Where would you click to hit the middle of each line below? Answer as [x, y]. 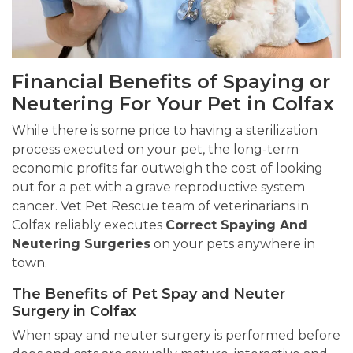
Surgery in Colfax [74, 312]
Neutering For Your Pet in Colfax [173, 104]
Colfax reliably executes [89, 225]
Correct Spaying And [236, 225]
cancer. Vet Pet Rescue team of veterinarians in [160, 206]
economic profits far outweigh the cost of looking [167, 169]
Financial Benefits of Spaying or [171, 82]
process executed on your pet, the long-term [155, 150]
